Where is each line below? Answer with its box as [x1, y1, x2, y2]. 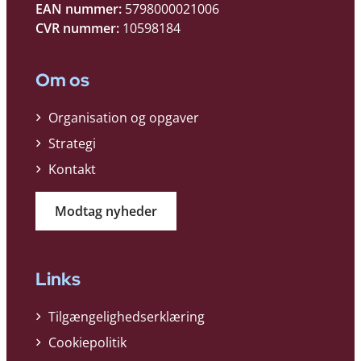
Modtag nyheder [55, 201, 157, 220]
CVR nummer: [35, 19, 122, 37]
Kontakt [48, 160, 96, 178]
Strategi [48, 134, 96, 152]
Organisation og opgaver [48, 108, 199, 127]
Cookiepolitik [48, 333, 127, 351]
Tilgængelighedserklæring [48, 307, 205, 326]
